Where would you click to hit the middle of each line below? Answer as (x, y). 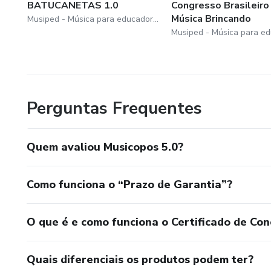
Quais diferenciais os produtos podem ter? (140, 260)
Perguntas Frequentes (114, 109)
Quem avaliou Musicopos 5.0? (105, 147)
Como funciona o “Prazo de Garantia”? (129, 185)
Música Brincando (211, 19)
